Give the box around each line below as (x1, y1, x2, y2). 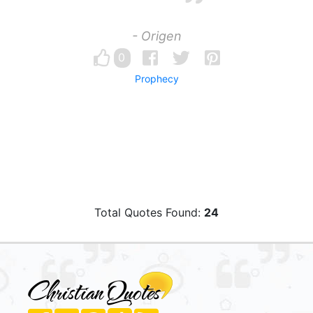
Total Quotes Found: (94, 205, 204, 219)
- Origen (131, 29, 182, 43)
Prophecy (134, 73, 179, 85)
